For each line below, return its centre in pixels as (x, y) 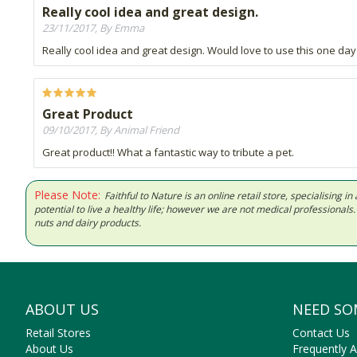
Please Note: (67, 194)
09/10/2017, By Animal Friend (111, 129)
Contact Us (321, 332)
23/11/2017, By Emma (93, 27)
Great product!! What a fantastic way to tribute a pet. (168, 152)
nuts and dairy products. (88, 222)
